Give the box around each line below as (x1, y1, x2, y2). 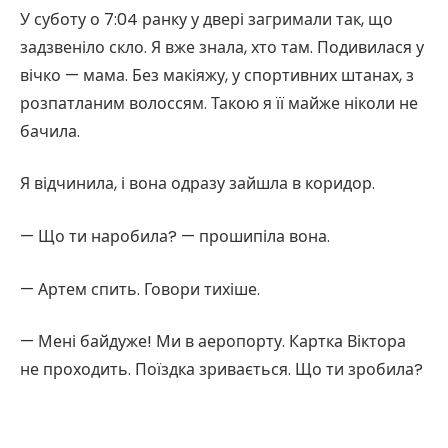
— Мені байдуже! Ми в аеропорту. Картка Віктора (20, 330, 406, 354)
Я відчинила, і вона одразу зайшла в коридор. (20, 172, 375, 196)
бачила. (20, 119, 80, 143)
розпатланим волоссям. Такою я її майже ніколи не (20, 91, 418, 115)
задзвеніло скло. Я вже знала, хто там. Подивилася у (20, 35, 424, 59)
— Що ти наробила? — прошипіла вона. (20, 225, 330, 249)
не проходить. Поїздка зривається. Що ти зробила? (20, 358, 423, 382)
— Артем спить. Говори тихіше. (20, 277, 260, 301)
